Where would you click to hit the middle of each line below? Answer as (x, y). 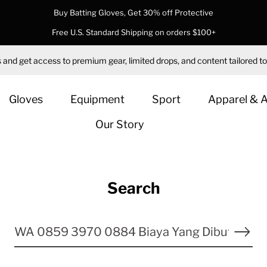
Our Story (119, 125)
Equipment (97, 100)
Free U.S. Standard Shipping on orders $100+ (133, 32)
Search (133, 188)
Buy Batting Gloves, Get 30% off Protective (133, 13)
